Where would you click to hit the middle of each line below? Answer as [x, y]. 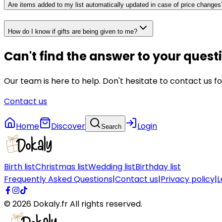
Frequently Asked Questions [58, 179]
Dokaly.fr [51, 204]
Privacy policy [188, 179]
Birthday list [158, 166]
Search [111, 126]
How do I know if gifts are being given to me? [73, 32]
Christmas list [62, 166]
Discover [68, 126]
